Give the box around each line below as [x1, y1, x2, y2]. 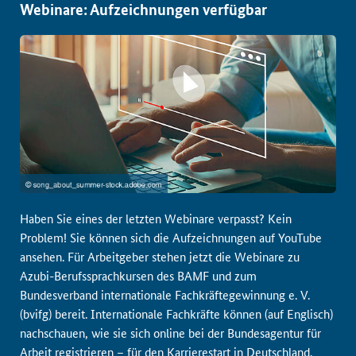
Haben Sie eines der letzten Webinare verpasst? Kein [20, 210, 292, 226]
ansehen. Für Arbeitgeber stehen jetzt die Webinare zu [20, 248, 300, 265]
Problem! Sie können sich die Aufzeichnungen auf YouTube [20, 229, 322, 246]
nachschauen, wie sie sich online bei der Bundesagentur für [20, 324, 321, 341]
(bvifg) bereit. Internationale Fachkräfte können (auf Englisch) [20, 305, 333, 322]
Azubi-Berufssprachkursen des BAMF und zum [20, 267, 257, 284]
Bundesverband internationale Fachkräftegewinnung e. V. [20, 286, 310, 303]
